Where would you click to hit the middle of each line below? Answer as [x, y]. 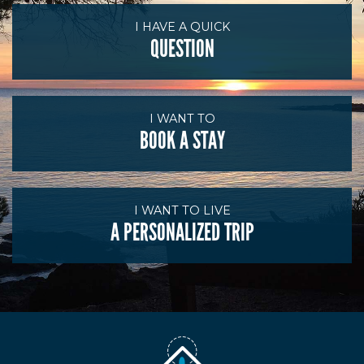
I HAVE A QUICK [182, 27]
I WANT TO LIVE [182, 210]
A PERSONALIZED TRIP [182, 232]
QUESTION [182, 49]
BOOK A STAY [182, 141]
